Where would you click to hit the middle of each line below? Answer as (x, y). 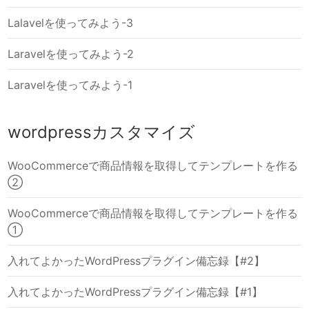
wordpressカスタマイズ (102, 132)
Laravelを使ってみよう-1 (70, 85)
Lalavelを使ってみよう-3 (71, 23)
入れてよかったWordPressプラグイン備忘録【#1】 (136, 292)
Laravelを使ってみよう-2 (71, 54)
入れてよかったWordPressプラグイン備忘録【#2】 (137, 261)
